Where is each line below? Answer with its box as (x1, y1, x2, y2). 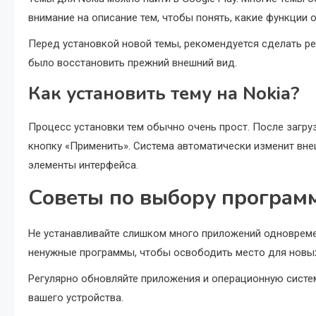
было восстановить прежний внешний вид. (28, 56, 237, 69)
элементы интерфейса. (28, 159, 138, 171)
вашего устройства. (28, 291, 123, 304)
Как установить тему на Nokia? (28, 81, 300, 106)
